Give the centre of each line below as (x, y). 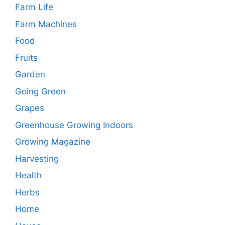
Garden (30, 75)
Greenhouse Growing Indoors (74, 125)
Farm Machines (46, 24)
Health (28, 176)
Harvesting (37, 158)
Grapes (30, 108)
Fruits (26, 58)
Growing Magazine (53, 142)
